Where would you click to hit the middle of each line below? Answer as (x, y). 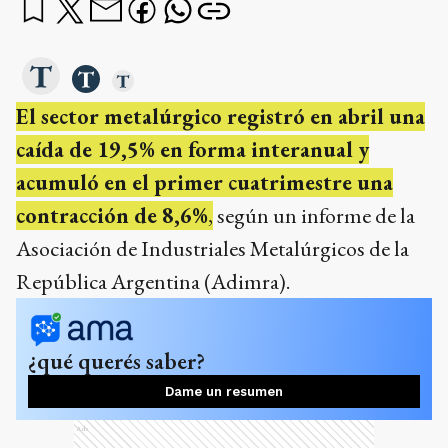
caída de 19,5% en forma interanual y (192, 149)
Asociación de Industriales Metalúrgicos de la (212, 248)
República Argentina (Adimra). (153, 281)
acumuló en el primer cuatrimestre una (204, 182)
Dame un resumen (224, 391)
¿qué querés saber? (116, 360)
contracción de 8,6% (112, 215)
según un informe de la (314, 215)
